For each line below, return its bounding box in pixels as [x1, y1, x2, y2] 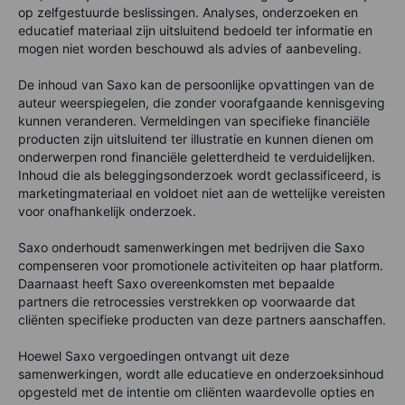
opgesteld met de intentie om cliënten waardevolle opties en [18, 384, 374, 400]
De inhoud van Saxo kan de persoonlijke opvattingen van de [18, 77, 374, 93]
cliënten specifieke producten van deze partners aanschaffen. [18, 312, 386, 328]
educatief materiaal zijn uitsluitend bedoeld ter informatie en [18, 23, 372, 39]
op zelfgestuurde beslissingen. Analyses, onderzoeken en [18, 5, 358, 21]
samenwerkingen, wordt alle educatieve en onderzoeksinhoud [18, 366, 384, 382]
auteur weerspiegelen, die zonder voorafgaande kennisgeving [18, 95, 385, 111]
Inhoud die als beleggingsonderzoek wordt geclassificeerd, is [18, 167, 381, 184]
